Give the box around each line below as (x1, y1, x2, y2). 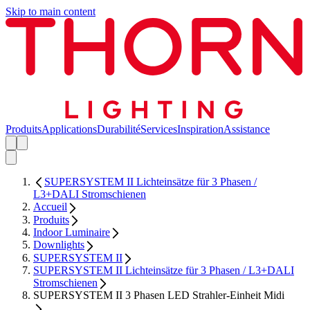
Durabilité (97, 123, 140, 136)
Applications (42, 123, 97, 136)
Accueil (33, 201, 67, 213)
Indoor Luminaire (33, 226, 110, 238)
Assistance (224, 123, 270, 136)
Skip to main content (6, 6, 95, 17)
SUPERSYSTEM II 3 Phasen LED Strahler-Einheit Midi (33, 289, 284, 302)
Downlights (33, 239, 84, 251)
